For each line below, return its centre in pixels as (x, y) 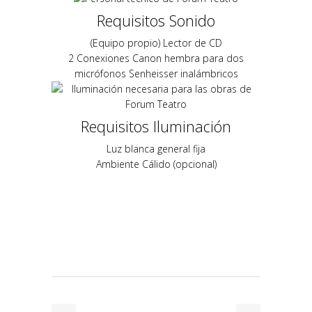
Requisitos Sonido (156, 20)
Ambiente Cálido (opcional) (156, 164)
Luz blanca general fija (156, 148)
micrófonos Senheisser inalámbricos (156, 73)
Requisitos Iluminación (156, 126)
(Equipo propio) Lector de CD (156, 42)
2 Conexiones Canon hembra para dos (156, 58)
